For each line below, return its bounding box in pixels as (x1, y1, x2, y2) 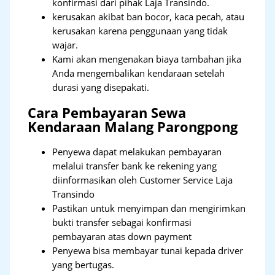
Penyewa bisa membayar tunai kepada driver (52, 244, 244, 257)
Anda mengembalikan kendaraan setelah (52, 67, 225, 80)
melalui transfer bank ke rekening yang (52, 160, 217, 172)
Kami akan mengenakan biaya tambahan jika (52, 53, 242, 66)
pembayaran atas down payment (52, 230, 192, 243)
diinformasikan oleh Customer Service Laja (52, 174, 233, 187)
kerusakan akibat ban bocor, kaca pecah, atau (52, 10, 245, 23)
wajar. (52, 39, 79, 52)
